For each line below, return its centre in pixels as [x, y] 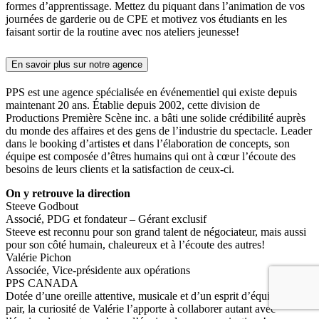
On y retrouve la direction [68, 193]
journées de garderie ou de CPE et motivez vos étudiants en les [146, 19]
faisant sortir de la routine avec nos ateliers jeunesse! [122, 31]
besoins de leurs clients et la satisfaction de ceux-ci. [120, 169]
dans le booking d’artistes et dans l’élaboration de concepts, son [148, 143]
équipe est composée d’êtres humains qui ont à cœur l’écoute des [151, 156]
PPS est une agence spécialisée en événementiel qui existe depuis [151, 92]
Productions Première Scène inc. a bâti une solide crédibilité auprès [156, 117]
